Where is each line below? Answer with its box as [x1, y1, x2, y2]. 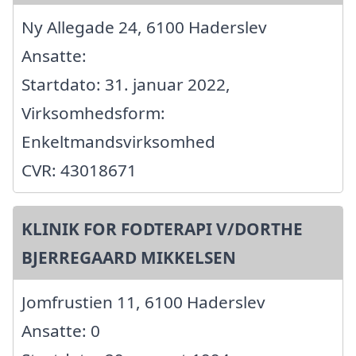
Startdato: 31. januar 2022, [21, 73, 230, 96]
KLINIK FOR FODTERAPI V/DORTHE [21, 218, 303, 241]
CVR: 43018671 [21, 159, 137, 182]
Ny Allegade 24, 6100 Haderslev [21, 16, 267, 39]
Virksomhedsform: [21, 102, 165, 125]
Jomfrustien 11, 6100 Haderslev [21, 291, 265, 314]
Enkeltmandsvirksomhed [21, 130, 215, 153]
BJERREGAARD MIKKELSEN [21, 246, 236, 269]
